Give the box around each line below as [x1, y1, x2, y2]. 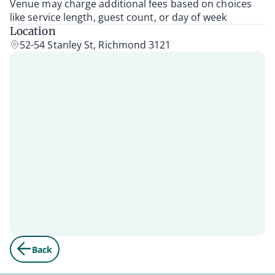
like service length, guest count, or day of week [10, 10, 227, 25]
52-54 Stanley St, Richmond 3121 [20, 38, 171, 52]
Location [10, 25, 56, 39]
